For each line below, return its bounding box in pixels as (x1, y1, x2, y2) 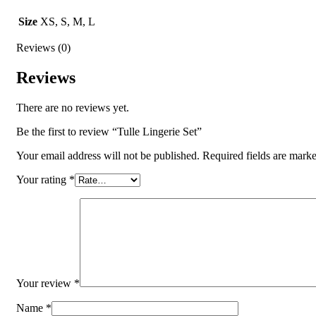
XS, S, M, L (40, 16, 95, 28)
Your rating (16, 173, 69, 186)
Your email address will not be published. (16, 149, 200, 162)
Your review (16, 276, 74, 289)
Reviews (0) (16, 42, 71, 54)
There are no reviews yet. (16, 101, 129, 114)
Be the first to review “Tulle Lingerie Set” (16, 125, 202, 138)
